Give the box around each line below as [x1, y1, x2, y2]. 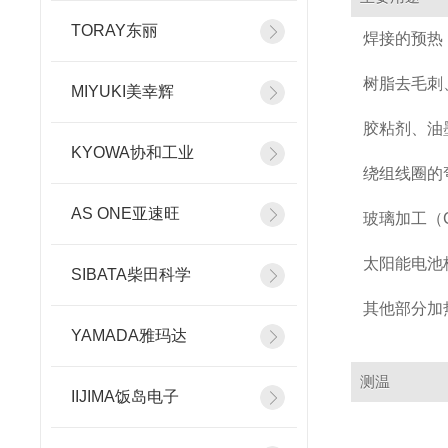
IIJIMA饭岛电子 [71, 388, 179, 405]
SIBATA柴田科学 [71, 266, 191, 283]
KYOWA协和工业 [71, 144, 194, 161]
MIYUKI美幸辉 [71, 83, 174, 100]
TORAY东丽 [71, 22, 158, 39]
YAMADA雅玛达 [71, 327, 187, 344]
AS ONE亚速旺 [71, 205, 180, 222]
